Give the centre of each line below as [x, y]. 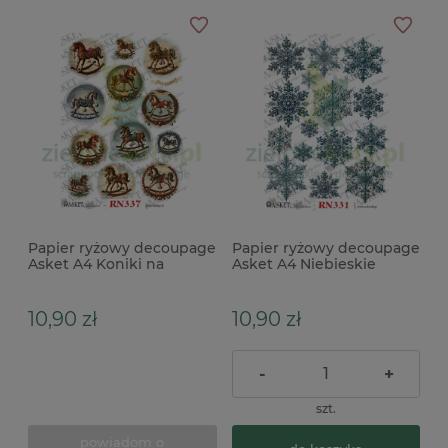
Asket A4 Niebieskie [303, 263]
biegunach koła [84, 279]
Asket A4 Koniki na [96, 263]
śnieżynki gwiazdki [300, 279]
